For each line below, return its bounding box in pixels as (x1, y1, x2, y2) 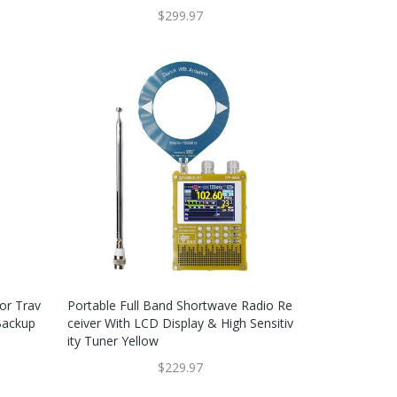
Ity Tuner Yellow (66, 332, 159, 349)
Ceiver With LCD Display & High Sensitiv (66, 315, 293, 331)
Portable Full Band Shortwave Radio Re (66, 297, 292, 314)
